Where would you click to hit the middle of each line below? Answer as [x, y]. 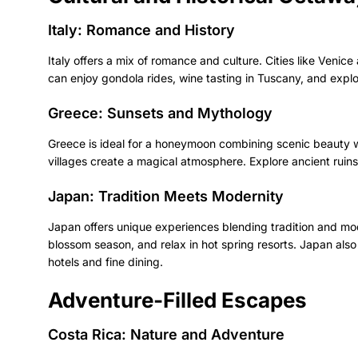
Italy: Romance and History [141, 30]
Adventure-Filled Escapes [177, 300]
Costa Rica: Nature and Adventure [166, 334]
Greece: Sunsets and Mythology [160, 113]
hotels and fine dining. [105, 261]
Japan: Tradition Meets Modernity [166, 196]
